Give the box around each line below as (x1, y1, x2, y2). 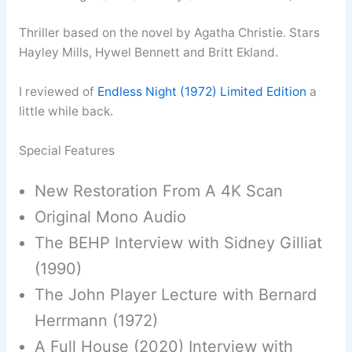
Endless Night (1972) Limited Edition (97, 83, 306, 99)
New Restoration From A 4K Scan (34, 181, 283, 200)
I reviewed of (18, 83, 97, 99)
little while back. (18, 103, 113, 119)
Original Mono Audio (34, 207, 186, 226)
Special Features (18, 142, 115, 158)
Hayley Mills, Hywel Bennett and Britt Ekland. (18, 44, 278, 60)
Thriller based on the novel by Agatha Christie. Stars (18, 24, 320, 40)
